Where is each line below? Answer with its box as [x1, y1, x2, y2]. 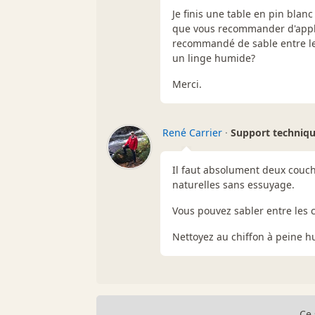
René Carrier [162, 125, 222, 139]
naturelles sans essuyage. [172, 177, 295, 191]
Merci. [172, 77, 202, 91]
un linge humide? [172, 51, 255, 65]
